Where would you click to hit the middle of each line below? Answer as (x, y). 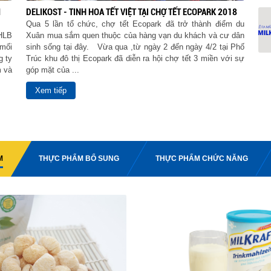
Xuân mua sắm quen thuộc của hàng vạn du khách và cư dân (135, 35)
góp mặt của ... (53, 70)
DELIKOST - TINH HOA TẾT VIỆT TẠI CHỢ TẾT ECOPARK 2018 (132, 12)
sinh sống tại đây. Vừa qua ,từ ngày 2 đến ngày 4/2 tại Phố (135, 47)
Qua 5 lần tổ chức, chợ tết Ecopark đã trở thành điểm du (135, 24)
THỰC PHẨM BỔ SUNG (79, 158)
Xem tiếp (51, 90)
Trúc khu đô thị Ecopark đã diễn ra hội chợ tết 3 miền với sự (135, 58)
